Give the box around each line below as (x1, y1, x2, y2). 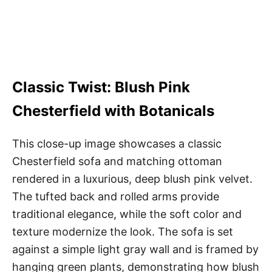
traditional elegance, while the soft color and (12, 207, 242, 220)
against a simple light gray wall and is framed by (12, 242, 259, 256)
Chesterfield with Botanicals (12, 101, 214, 120)
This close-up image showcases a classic (12, 137, 222, 150)
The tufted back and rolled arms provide (12, 189, 219, 203)
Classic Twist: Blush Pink (12, 78, 190, 96)
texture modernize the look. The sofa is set (12, 225, 233, 238)
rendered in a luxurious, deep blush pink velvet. (12, 172, 253, 185)
